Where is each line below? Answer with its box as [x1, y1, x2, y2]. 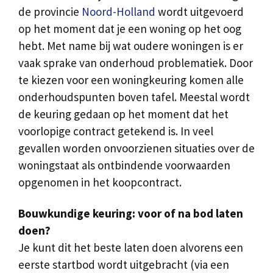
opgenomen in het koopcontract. [18, 175, 182, 190]
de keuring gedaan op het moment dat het [18, 107, 229, 122]
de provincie [18, 4, 82, 19]
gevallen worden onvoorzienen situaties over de [18, 141, 255, 156]
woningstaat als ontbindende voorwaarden [18, 158, 230, 173]
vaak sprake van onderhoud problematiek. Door [18, 55, 253, 71]
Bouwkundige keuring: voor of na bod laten [18, 206, 243, 221]
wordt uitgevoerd [155, 4, 244, 19]
